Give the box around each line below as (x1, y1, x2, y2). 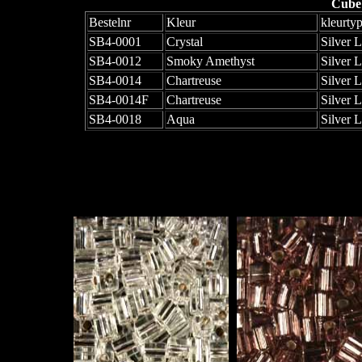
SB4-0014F (88, 92, 149, 107)
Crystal (166, 34, 203, 48)
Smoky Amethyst (166, 53, 255, 68)
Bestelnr (88, 15, 131, 29)
